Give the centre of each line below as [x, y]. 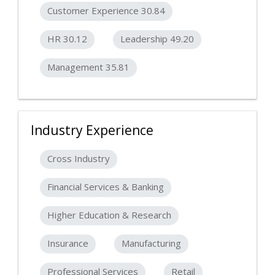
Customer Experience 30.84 [106, 11]
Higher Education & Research [109, 215]
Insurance [68, 243]
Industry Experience [92, 130]
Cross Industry [79, 159]
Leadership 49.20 [157, 39]
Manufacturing [151, 243]
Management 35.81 [88, 67]
